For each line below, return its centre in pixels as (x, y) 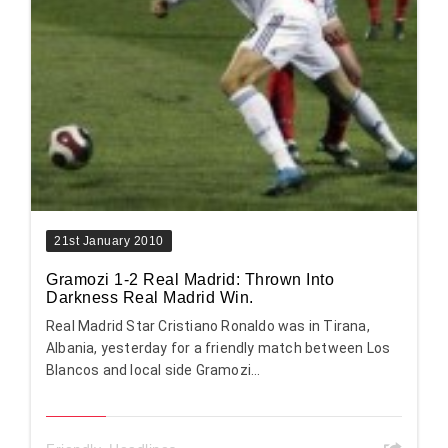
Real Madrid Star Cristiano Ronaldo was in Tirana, (208, 326)
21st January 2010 (109, 241)
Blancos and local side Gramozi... (153, 370)
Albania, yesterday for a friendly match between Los (218, 348)
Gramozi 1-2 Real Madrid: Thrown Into (190, 280)
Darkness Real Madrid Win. (150, 298)
